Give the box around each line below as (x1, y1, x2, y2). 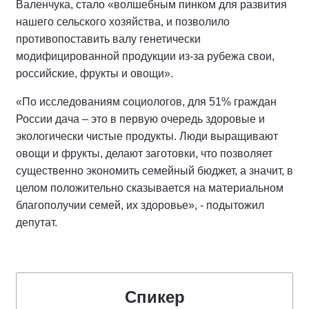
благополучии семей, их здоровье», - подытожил (16, 199, 264, 211)
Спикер (124, 288, 185, 306)
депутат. (16, 217, 57, 228)
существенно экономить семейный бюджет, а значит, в (16, 165, 293, 177)
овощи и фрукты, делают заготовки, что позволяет (16, 148, 272, 159)
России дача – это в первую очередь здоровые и (16, 113, 265, 125)
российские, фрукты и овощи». (16, 68, 173, 79)
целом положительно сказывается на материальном (16, 182, 283, 194)
